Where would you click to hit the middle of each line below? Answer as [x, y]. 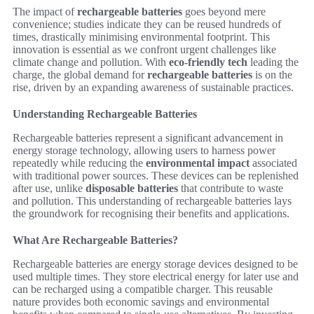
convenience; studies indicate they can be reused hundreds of [147, 24]
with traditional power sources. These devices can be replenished [156, 176]
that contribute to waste [231, 188]
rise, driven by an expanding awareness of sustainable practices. [153, 87]
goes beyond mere [224, 12]
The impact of [45, 12]
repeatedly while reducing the [79, 163]
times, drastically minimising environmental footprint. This [141, 37]
